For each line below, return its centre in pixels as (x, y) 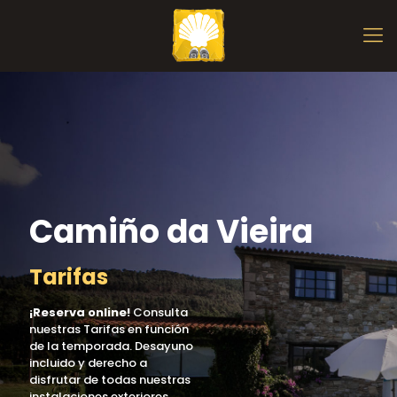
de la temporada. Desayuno (111, 346)
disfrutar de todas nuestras (110, 380)
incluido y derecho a (88, 363)
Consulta (160, 312)
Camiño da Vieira (171, 232)
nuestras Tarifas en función (109, 329)
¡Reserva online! (81, 312)
